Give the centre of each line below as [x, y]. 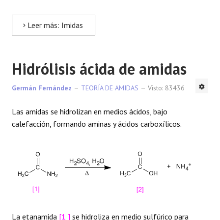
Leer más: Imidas [54, 25]
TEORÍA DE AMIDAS [110, 88]
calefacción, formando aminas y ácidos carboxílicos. [97, 124]
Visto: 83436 [166, 88]
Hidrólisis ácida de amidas [99, 69]
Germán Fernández [42, 88]
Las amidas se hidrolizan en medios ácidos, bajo [90, 112]
